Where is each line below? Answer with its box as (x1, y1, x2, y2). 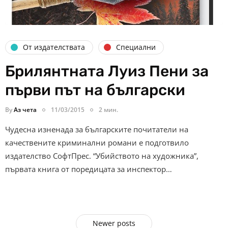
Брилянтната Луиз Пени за (5, 62, 209, 80)
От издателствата (23, 42, 85, 52)
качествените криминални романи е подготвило (5, 137, 189, 148)
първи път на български (5, 80, 185, 99)
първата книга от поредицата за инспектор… (5, 163, 172, 174)
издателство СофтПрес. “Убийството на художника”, (5, 150, 198, 161)
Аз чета (14, 105, 37, 114)
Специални (116, 42, 156, 52)
